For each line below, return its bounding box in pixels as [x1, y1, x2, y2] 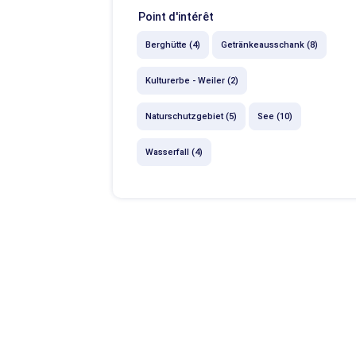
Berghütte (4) [145, 40, 200, 50]
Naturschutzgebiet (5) [145, 111, 237, 122]
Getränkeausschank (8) [221, 40, 318, 50]
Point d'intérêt [138, 10, 214, 23]
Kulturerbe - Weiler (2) [145, 75, 238, 86]
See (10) [257, 111, 292, 122]
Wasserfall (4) [145, 147, 203, 157]
